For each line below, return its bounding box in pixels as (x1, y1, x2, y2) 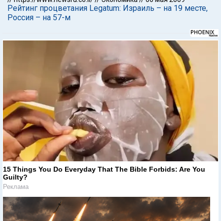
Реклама (3, 183, 29, 190)
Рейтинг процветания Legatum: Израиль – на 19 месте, (7, 3, 208, 13)
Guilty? (3, 173, 28, 181)
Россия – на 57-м (7, 13, 71, 22)
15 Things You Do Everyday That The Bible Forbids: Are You (3, 165, 205, 173)
